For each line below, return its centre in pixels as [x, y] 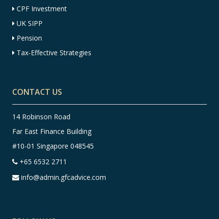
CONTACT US [37, 92]
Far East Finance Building [52, 131]
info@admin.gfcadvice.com [64, 177]
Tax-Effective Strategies [54, 53]
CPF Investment [42, 9]
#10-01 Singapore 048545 [53, 146]
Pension [28, 38]
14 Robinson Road [41, 117]
